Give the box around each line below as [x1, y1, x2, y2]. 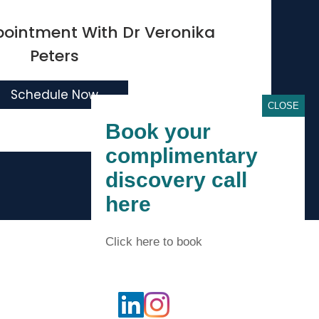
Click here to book [105, 235, 202, 249]
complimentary [105, 144, 258, 167]
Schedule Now [10, 86, 98, 103]
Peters [30, 45, 80, 67]
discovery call [105, 168, 247, 192]
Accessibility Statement [2, 234, 104, 246]
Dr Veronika [122, 21, 215, 43]
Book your [105, 120, 211, 143]
